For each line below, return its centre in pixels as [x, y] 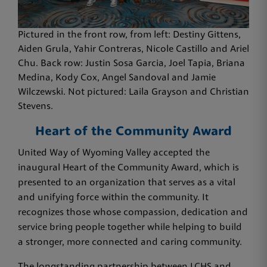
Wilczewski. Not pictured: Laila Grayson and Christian [133, 92]
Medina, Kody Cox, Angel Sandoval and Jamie [117, 78]
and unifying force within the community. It [113, 198]
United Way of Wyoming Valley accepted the [114, 153]
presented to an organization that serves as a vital [127, 183]
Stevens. [35, 106]
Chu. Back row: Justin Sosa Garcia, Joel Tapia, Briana [131, 63]
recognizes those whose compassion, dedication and [133, 212]
